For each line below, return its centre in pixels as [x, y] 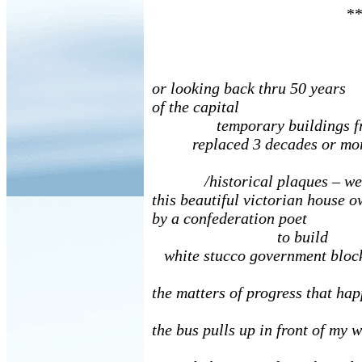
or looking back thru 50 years [249, 88]
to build [240, 237]
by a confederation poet [229, 218]
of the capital [196, 107]
